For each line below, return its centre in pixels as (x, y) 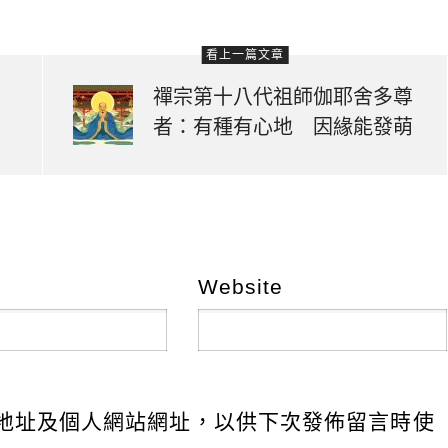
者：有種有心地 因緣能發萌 (283, 126)
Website (240, 286)
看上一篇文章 (245, 54)
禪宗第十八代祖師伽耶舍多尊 (283, 96)
